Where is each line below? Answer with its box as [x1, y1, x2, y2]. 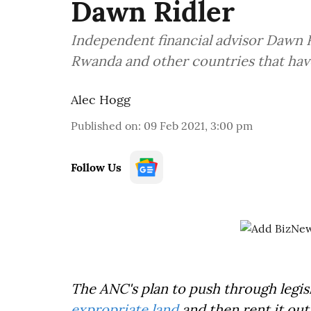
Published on [71, 119, 138, 133]
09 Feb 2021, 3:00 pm [144, 119, 253, 133]
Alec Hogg [71, 92, 131, 108]
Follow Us [71, 160, 121, 174]
